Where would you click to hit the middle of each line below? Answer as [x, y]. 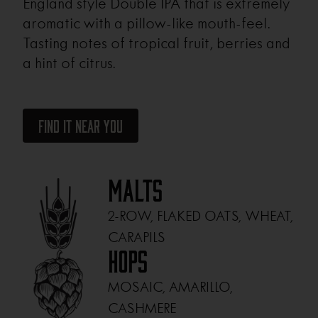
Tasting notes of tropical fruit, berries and [157, 44]
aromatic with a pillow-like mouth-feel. [147, 24]
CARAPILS [137, 237]
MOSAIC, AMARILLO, [171, 287]
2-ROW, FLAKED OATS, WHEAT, [201, 216]
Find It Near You [81, 127]
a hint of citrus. [70, 64]
